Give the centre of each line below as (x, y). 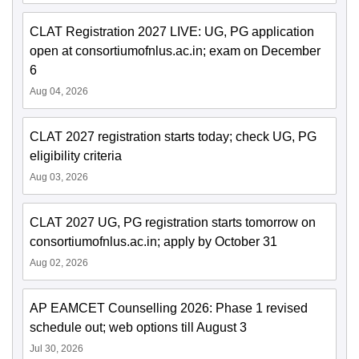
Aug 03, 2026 (59, 177)
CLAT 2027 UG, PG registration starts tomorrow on (173, 223)
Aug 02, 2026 (59, 263)
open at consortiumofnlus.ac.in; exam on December (175, 51)
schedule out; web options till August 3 (138, 328)
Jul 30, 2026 (56, 349)
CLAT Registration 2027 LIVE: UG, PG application (172, 32)
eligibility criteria (76, 156)
